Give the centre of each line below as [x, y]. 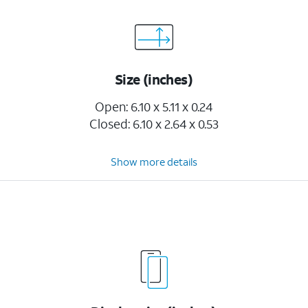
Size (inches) [154, 79]
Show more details [154, 162]
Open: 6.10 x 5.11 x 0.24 [154, 107]
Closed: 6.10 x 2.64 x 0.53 [154, 124]
